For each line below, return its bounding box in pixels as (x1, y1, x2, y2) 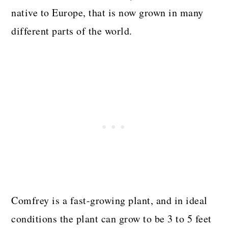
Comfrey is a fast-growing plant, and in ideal (11, 193, 208, 207)
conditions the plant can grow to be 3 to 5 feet (11, 211, 212, 225)
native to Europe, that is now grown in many (11, 5, 204, 19)
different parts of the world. (11, 23, 132, 38)
